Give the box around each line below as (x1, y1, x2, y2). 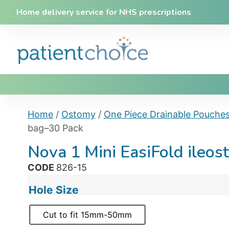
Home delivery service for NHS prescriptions (16, 7, 191, 18)
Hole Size (28, 183, 79, 196)
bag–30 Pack (27, 122, 83, 133)
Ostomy (61, 108, 96, 120)
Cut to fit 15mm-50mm (42, 209, 132, 220)
